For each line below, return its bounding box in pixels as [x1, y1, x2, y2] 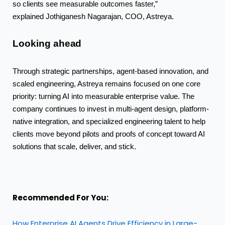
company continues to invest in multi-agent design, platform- [13, 104, 209, 113]
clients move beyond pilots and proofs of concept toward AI [13, 130, 205, 138]
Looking [13, 38, 53, 49]
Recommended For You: [13, 192, 108, 203]
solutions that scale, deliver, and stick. [13, 142, 136, 151]
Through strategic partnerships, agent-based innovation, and [13, 67, 208, 75]
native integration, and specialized [13, 117, 125, 126]
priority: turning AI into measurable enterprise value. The [13, 92, 194, 100]
